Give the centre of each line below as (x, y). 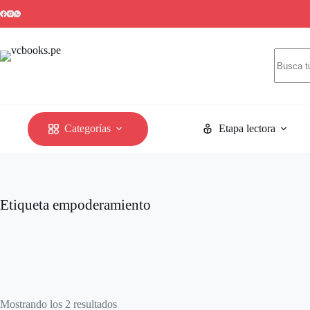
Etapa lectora (247, 128)
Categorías (88, 128)
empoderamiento (100, 205)
